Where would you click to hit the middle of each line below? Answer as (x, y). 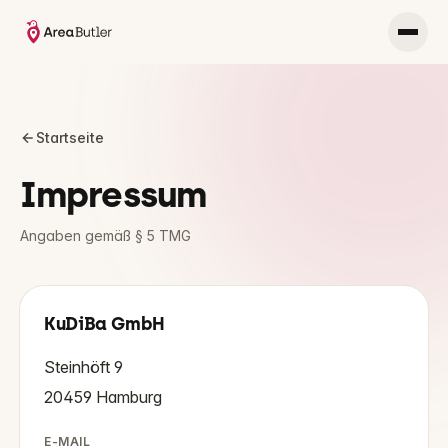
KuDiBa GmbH (105, 324)
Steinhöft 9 (83, 367)
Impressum (113, 194)
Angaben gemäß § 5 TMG (105, 235)
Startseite (70, 137)
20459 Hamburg (103, 397)
